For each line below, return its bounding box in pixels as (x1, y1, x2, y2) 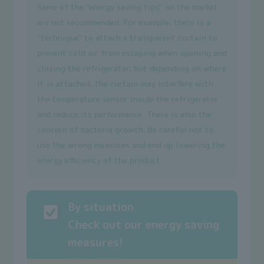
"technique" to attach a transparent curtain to (37, 31, 217, 43)
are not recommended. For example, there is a (37, 16, 210, 28)
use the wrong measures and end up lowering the (37, 138, 225, 150)
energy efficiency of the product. (37, 154, 163, 166)
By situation (67, 198, 134, 214)
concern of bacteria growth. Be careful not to (37, 123, 214, 135)
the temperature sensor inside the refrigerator (37, 93, 219, 104)
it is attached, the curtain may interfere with (37, 77, 213, 89)
